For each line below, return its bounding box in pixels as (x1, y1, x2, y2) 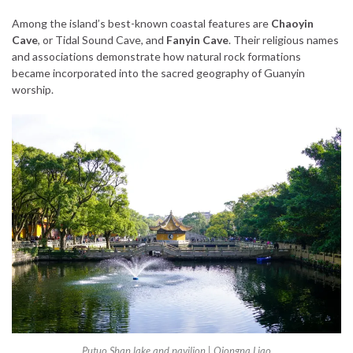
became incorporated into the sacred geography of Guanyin (12, 65, 305, 80)
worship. (12, 82, 54, 96)
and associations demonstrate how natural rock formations (12, 49, 301, 63)
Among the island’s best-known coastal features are (12, 16, 271, 30)
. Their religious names (229, 32, 339, 46)
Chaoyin (271, 16, 314, 30)
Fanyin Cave (166, 32, 229, 46)
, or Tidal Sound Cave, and (38, 32, 166, 46)
